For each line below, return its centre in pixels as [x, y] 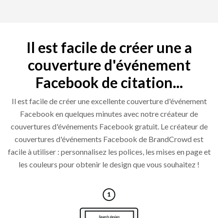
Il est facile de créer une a [109, 47]
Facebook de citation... [109, 82]
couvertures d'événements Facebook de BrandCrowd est [109, 139]
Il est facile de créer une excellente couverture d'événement [109, 101]
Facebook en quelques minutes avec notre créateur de [109, 114]
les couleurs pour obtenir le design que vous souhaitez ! [109, 164]
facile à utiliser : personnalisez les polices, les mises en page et [109, 152]
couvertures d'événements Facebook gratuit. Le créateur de [109, 127]
